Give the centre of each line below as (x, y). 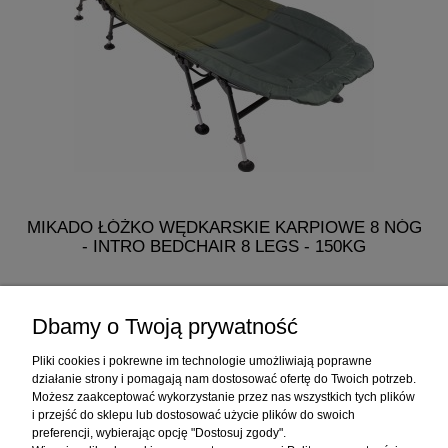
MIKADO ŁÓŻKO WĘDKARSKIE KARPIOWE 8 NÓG (224, 227)
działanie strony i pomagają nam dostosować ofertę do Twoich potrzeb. (224, 379)
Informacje (222, 426)
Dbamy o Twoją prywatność (165, 326)
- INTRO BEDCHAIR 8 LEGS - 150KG (224, 246)
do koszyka (224, 340)
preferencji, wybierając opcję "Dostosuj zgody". (159, 433)
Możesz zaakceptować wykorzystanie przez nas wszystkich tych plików (223, 397)
